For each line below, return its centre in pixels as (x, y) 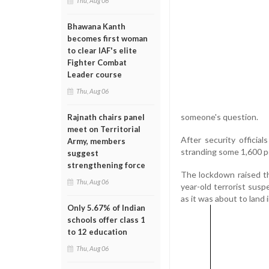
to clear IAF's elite (102, 50)
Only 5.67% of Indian (106, 208)
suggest (83, 153)
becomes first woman (107, 38)
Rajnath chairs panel (106, 117)
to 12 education (97, 232)
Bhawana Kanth (96, 26)
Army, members (96, 141)
